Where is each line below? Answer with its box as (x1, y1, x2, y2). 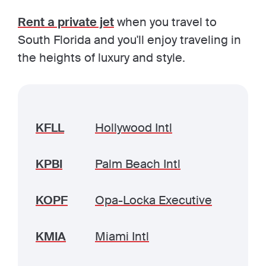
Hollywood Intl (95, 120, 172, 135)
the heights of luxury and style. (18, 50, 185, 65)
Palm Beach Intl (95, 156, 180, 172)
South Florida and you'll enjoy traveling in (18, 32, 241, 47)
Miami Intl (95, 229, 149, 244)
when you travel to (114, 14, 217, 30)
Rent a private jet (18, 14, 114, 30)
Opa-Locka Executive (95, 192, 212, 208)
